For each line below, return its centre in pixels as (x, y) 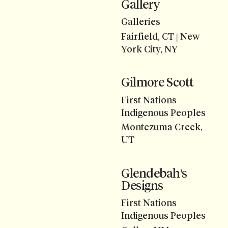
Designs (142, 186)
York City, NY (149, 49)
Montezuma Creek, (162, 127)
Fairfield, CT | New (160, 36)
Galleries (141, 22)
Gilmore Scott (158, 82)
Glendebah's (154, 174)
